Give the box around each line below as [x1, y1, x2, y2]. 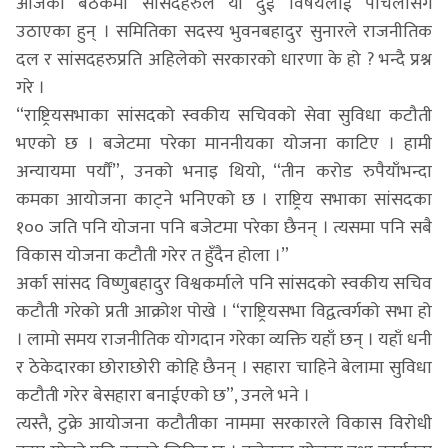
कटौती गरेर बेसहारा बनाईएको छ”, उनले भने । [16, 380, 310, 411]
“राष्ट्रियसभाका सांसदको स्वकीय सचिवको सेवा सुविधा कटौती [16, 100, 432, 131]
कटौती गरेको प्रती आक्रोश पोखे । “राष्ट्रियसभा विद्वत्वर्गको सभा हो [16, 296, 432, 327]
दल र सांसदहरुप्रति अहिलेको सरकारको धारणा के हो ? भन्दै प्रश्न [16, 44, 432, 75]
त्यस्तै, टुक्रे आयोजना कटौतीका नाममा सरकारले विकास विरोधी [16, 408, 432, 439]
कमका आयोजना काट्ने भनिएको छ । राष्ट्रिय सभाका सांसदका [16, 184, 432, 215]
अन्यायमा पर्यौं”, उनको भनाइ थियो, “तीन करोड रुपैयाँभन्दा [16, 156, 432, 187]
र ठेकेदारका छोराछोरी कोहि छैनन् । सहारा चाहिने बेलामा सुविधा [16, 352, 432, 383]
